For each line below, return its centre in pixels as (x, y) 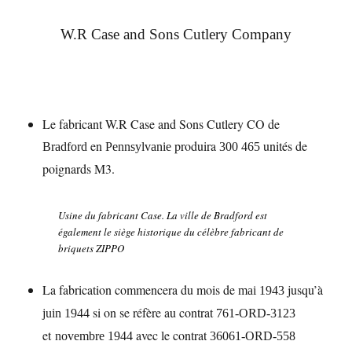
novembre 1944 (94, 336)
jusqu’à (304, 290)
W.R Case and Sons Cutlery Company (176, 34)
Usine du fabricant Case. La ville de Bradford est (163, 215)
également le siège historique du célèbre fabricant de (171, 232)
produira (196, 146)
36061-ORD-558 (253, 336)
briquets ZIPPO (91, 248)
